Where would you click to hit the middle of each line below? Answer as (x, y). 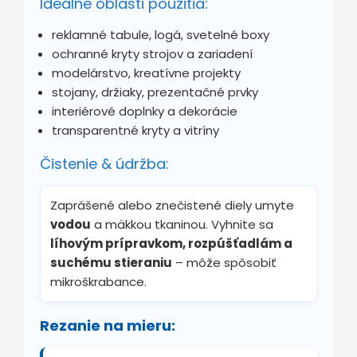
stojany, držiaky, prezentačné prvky (155, 92)
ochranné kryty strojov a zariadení (152, 53)
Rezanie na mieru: (108, 325)
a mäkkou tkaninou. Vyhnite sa (182, 224)
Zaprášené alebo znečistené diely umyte (172, 205)
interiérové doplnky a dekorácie (145, 111)
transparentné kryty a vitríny (135, 130)
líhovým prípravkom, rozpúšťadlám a (171, 243)
